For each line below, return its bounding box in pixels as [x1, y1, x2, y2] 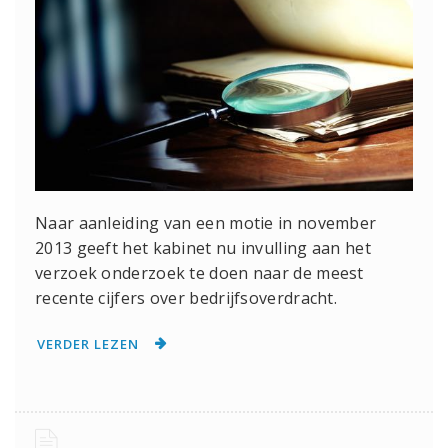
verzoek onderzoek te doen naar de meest [35, 262, 364, 285]
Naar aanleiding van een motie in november [35, 212, 377, 235]
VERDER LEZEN [37, 335, 139, 354]
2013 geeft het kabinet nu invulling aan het [35, 237, 371, 260]
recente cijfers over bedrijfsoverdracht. [35, 287, 337, 310]
